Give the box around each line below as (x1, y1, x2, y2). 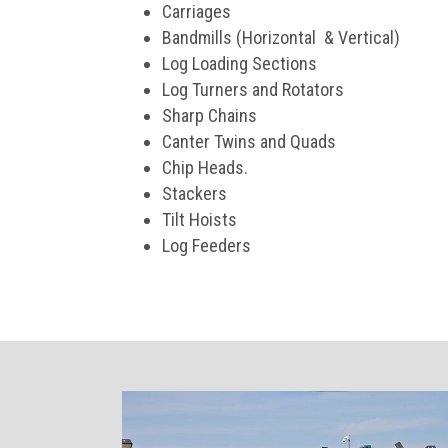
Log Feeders (162, 235, 251, 256)
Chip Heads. (162, 157, 248, 178)
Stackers (162, 183, 227, 204)
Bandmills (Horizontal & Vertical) (162, 27, 400, 48)
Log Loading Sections (162, 53, 317, 74)
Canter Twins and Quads (162, 131, 336, 152)
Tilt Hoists (162, 209, 237, 230)
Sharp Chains (162, 105, 257, 126)
